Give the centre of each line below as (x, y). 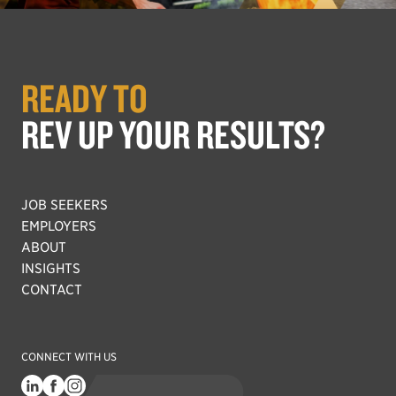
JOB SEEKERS (65, 205)
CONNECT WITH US (69, 357)
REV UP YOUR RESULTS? (173, 134)
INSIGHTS (51, 269)
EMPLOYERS (59, 226)
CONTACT (52, 290)
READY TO (84, 98)
